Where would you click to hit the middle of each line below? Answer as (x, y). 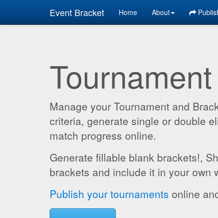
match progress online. (103, 135)
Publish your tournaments (109, 194)
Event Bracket (77, 12)
